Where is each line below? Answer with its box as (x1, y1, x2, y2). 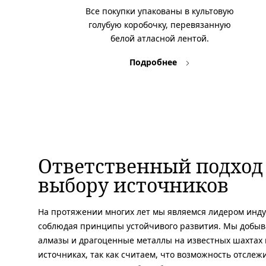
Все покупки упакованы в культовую (85, 5, 234, 17)
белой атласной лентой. (110, 32, 209, 44)
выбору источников (38, 172, 229, 198)
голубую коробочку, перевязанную (88, 18, 231, 30)
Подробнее (129, 56, 179, 68)
